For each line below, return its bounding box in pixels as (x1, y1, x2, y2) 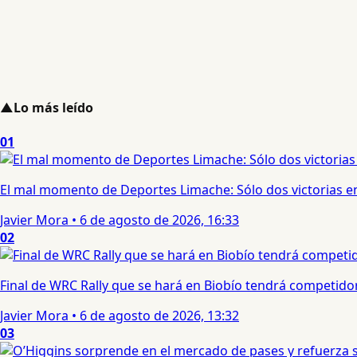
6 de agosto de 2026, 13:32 (80, 307, 239, 325)
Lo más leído (14, 99, 93, 117)
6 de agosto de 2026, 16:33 (80, 211, 239, 229)
